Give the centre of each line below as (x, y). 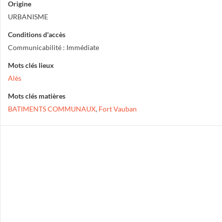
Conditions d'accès (37, 34)
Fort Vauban (118, 109)
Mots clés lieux (31, 65)
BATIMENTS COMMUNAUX (52, 109)
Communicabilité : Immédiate (54, 47)
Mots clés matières (37, 96)
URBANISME (28, 17)
